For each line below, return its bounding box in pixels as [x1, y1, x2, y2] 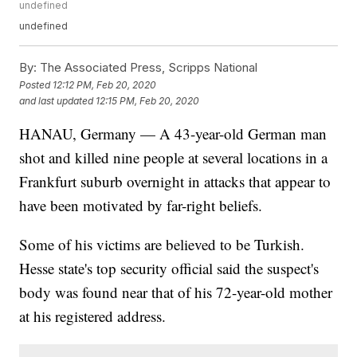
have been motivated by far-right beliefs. [19, 195, 263, 216]
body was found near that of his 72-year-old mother [19, 282, 333, 303]
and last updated [19, 94, 94, 107]
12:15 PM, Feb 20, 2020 [96, 94, 200, 107]
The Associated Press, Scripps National [37, 60, 258, 76]
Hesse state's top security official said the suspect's [19, 258, 320, 279]
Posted [19, 78, 53, 91]
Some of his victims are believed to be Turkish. [19, 234, 305, 255]
